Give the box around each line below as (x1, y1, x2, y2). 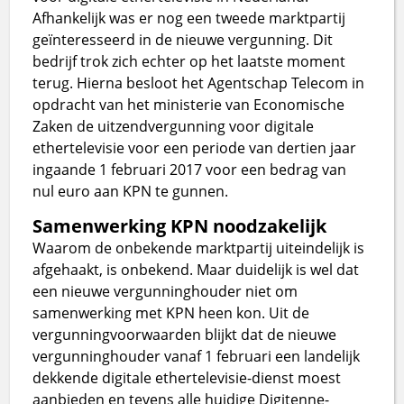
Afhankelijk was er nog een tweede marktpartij (32, 7, 346, 28)
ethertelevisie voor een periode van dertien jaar (32, 137, 357, 158)
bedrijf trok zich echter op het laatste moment (32, 50, 346, 71)
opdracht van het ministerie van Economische (32, 94, 345, 115)
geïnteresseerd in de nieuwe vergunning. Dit (32, 29, 334, 50)
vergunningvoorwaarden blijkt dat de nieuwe (32, 324, 337, 344)
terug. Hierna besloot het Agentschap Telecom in (32, 72, 365, 93)
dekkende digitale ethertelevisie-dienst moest (32, 367, 342, 388)
